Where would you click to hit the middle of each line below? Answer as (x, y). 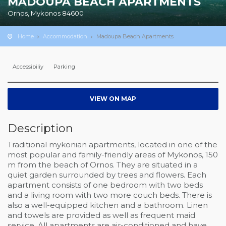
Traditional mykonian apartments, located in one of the (112, 145)
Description (40, 128)
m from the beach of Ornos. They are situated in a (103, 165)
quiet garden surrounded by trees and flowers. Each (107, 175)
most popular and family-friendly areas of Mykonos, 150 (113, 155)
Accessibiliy (28, 67)
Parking (64, 67)
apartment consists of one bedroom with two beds (105, 185)
